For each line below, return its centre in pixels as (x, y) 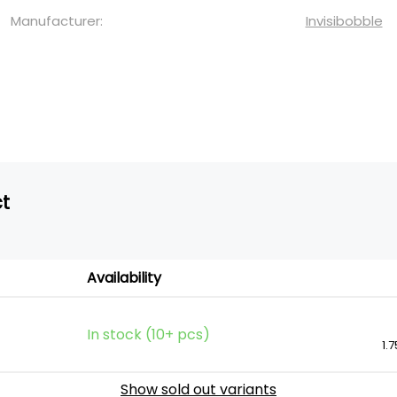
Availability (124, 278)
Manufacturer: (57, 21)
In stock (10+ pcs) (148, 335)
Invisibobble (344, 21)
